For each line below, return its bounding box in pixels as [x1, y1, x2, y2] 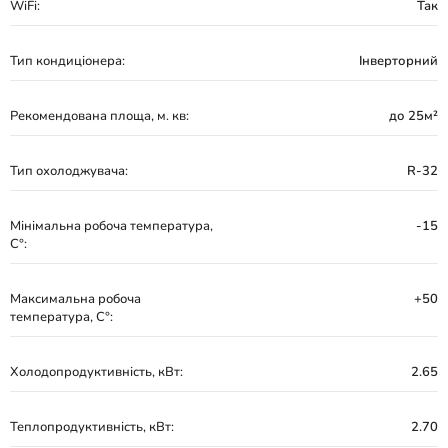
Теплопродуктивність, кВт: [10, 418, 174, 436]
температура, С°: [10, 308, 113, 326]
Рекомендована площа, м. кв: [10, 107, 189, 125]
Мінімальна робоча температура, [10, 217, 213, 235]
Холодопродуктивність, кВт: [10, 363, 183, 381]
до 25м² [389, 107, 438, 125]
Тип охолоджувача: [10, 162, 128, 180]
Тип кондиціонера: [10, 52, 125, 70]
